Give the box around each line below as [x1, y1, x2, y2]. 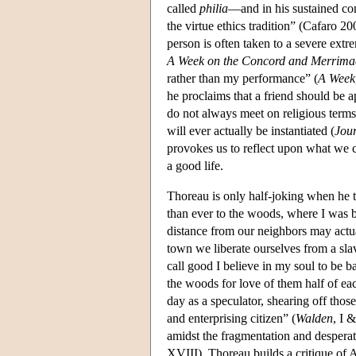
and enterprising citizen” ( [167, 311, 296, 325]
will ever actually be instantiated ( [167, 123, 335, 137]
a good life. [167, 158, 223, 172]
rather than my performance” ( [167, 71, 318, 85]
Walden [296, 311, 333, 325]
